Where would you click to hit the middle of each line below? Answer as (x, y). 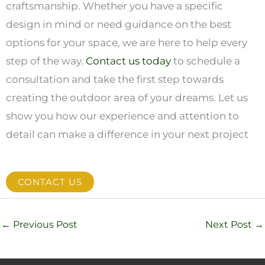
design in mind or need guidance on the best (119, 24)
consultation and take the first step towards (115, 79)
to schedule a (206, 61)
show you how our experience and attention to (122, 116)
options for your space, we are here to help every (127, 42)
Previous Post (44, 225)
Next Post (230, 225)
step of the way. (46, 61)
